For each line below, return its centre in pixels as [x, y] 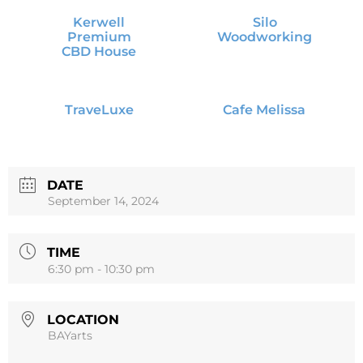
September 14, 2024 [103, 201]
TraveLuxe [99, 109]
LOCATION [83, 320]
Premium [99, 36]
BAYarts [70, 336]
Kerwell [99, 21]
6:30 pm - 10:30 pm [101, 269]
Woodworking [265, 36]
